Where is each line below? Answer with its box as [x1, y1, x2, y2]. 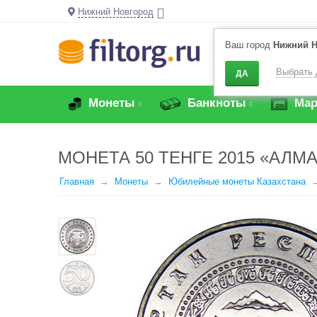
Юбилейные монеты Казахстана [168, 176, 306, 187]
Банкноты [184, 96, 246, 110]
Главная [59, 176, 94, 187]
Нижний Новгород [78, 6, 154, 17]
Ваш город [225, 40, 273, 50]
